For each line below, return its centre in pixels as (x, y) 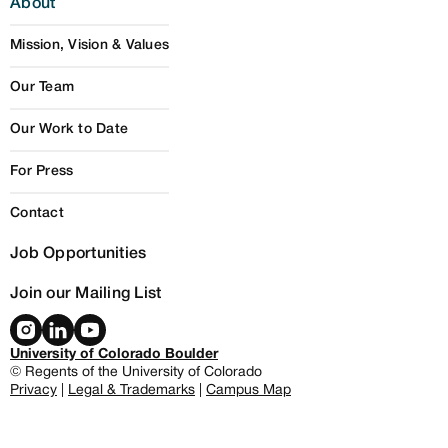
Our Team (42, 87)
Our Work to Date (69, 129)
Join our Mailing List (86, 293)
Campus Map (248, 390)
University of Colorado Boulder (114, 354)
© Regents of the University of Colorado (136, 372)
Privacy (33, 390)
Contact (37, 213)
